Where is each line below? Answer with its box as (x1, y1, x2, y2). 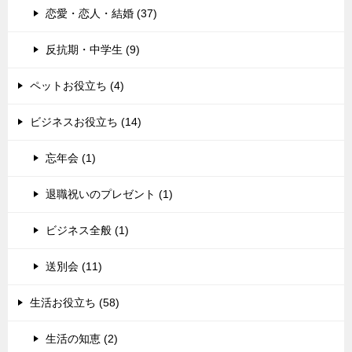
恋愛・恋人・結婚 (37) (46, 7, 157, 20)
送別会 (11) (46, 260, 102, 273)
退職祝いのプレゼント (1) (46, 188, 173, 201)
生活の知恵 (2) (46, 332, 118, 346)
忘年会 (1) (46, 152, 96, 165)
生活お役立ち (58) (30, 296, 119, 310)
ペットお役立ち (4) (30, 79, 124, 93)
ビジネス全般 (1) (46, 224, 129, 237)
